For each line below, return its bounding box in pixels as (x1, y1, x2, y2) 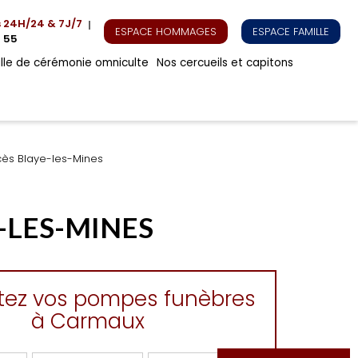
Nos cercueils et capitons (157, 54, 293, 70)
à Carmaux (30, 307, 145, 336)
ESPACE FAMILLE (253, 23, 329, 39)
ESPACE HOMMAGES (115, 23, 217, 39)
